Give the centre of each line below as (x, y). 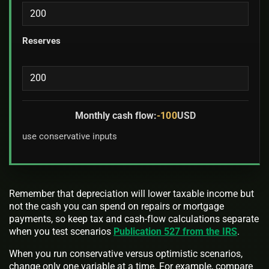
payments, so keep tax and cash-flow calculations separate (134, 219)
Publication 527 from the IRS (175, 231)
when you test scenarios (61, 231)
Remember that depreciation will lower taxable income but (131, 193)
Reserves (42, 41)
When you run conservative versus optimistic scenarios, (126, 253)
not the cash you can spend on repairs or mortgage (116, 206)
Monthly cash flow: (116, 116)
